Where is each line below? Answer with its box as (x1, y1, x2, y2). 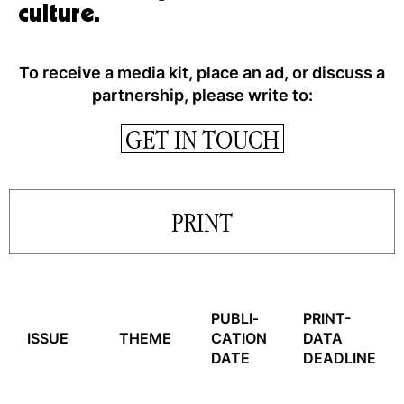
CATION (211, 329, 267, 347)
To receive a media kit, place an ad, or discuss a (19, 63, 385, 82)
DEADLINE (303, 349, 376, 367)
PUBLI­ (211, 309, 259, 327)
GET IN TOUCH (124, 122, 280, 156)
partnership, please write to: (91, 86, 313, 105)
